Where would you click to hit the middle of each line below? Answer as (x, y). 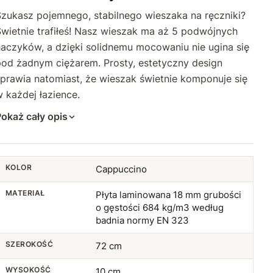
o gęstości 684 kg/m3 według (159, 207)
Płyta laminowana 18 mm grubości (168, 195)
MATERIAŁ (25, 193)
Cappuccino (121, 169)
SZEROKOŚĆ (30, 244)
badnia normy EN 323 (142, 220)
